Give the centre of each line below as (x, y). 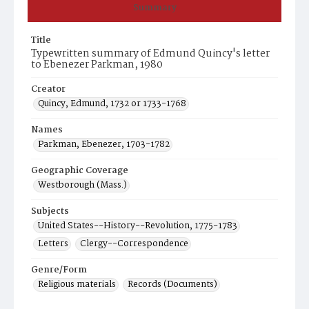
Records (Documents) (172, 285)
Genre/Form (59, 270)
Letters (53, 244)
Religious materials (77, 285)
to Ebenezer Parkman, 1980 (97, 65)
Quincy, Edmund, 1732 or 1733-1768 (112, 104)
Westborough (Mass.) (82, 185)
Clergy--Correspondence (134, 244)
